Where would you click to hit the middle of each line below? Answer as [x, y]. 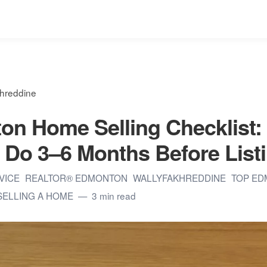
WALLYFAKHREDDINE [181, 178]
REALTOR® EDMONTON [77, 178]
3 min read [114, 195]
